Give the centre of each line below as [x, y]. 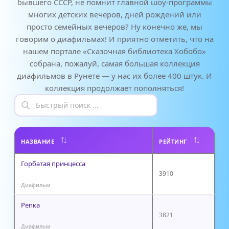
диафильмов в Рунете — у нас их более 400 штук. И [114, 75]
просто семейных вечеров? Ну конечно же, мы [114, 26]
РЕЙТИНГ [173, 141]
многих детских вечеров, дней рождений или [114, 14]
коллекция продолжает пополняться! [114, 88]
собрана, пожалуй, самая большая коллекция [114, 63]
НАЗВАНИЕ [38, 141]
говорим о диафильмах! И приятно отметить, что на [114, 39]
